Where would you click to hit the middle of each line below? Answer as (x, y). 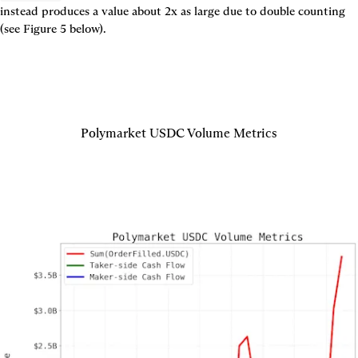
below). (86, 28)
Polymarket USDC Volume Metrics (179, 133)
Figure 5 (45, 28)
